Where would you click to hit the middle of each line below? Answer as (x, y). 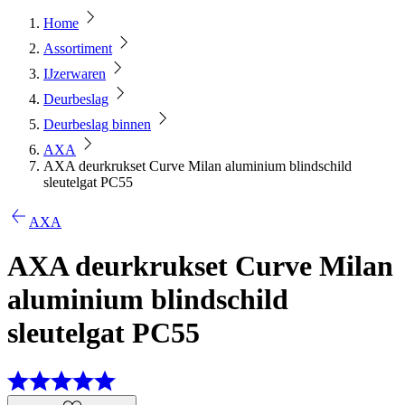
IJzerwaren (75, 74)
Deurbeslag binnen (97, 124)
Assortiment (78, 48)
